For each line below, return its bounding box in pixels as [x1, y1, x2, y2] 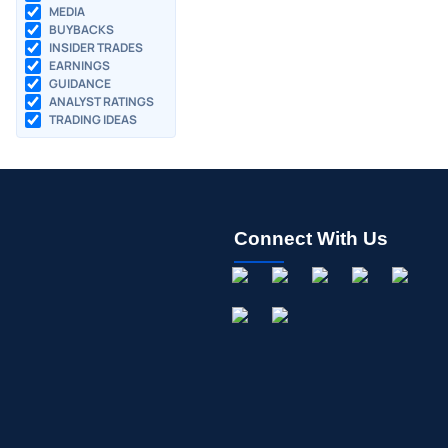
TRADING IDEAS [49, 111, 137, 129]
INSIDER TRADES [49, 39, 143, 57]
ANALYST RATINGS [49, 93, 154, 111]
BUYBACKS [49, 21, 114, 39]
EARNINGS [49, 57, 110, 75]
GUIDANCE [49, 75, 111, 93]
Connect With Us [233, 228, 388, 250]
